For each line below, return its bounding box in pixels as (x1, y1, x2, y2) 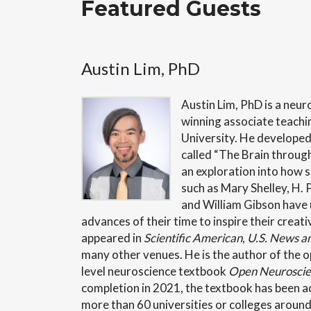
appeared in (81, 230, 144, 245)
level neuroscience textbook (81, 264, 228, 278)
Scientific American (144, 230, 242, 245)
